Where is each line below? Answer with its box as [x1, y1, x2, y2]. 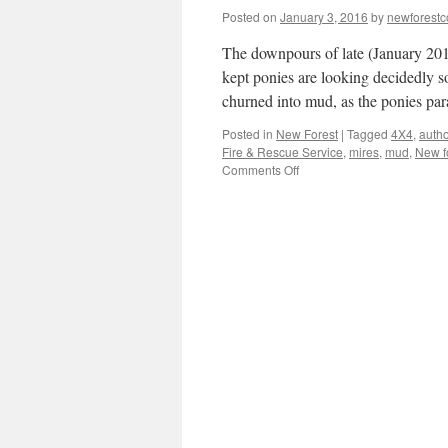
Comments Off [222, 161, 299, 178]
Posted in [222, 125, 273, 142]
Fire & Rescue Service [222, 143, 343, 160]
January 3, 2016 [280, 8, 368, 25]
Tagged [347, 125, 388, 142]
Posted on [222, 8, 277, 25]
